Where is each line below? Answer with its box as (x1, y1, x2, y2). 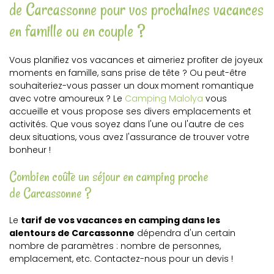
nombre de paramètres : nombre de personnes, (9, 240, 221, 252)
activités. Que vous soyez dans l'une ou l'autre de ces (9, 118, 244, 130)
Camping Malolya (125, 92, 203, 105)
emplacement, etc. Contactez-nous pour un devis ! (9, 253, 233, 265)
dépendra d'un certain (135, 227, 235, 239)
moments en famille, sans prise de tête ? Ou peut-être (9, 67, 246, 79)
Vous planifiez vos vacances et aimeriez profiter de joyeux (9, 54, 262, 66)
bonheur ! (9, 144, 51, 156)
